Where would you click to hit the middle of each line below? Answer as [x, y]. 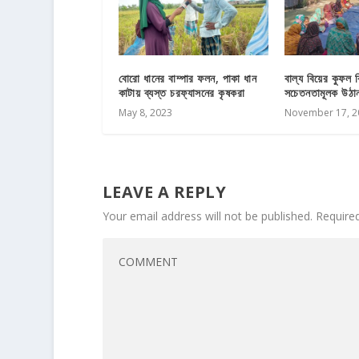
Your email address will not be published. [207, 216]
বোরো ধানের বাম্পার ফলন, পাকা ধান [188, 78]
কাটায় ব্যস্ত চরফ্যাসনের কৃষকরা [182, 92]
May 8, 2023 [145, 112]
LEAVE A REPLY [164, 192]
